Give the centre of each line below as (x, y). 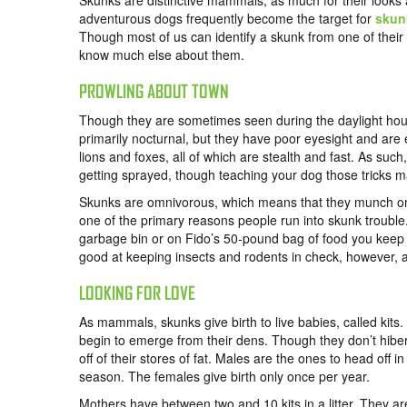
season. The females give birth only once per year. (224, 377)
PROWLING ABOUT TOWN (154, 92)
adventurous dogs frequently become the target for (227, 19)
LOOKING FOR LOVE (137, 293)
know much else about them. (162, 55)
